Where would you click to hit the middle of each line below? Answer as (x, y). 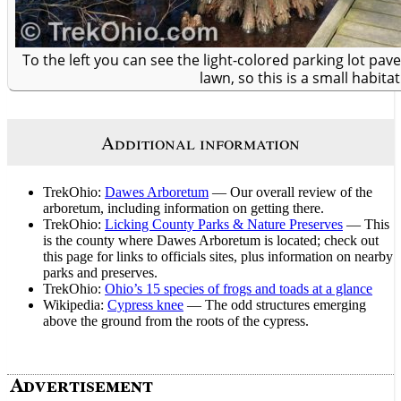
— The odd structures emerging (275, 304)
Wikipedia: (75, 304)
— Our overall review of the (290, 192)
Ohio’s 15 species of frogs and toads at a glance (239, 288)
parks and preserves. (100, 272)
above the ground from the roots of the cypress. (176, 320)
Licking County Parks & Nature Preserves (224, 224)
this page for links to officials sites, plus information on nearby (218, 256)
